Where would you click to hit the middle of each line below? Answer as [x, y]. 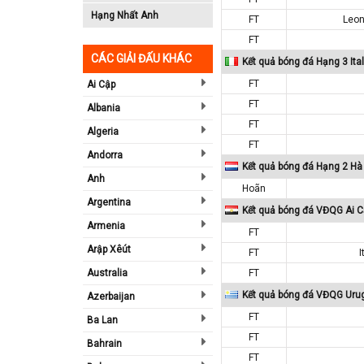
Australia [107, 273]
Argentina [109, 202]
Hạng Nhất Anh [125, 15]
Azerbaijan [111, 296]
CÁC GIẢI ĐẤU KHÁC [141, 58]
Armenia [106, 225]
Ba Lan [102, 320]
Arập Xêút [109, 249]
